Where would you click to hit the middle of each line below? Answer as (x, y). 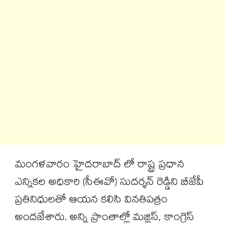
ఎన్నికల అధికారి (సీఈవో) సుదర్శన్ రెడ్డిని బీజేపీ (109, 184)
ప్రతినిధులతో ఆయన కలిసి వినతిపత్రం (91, 201)
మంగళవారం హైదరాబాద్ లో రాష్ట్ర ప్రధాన (100, 166)
